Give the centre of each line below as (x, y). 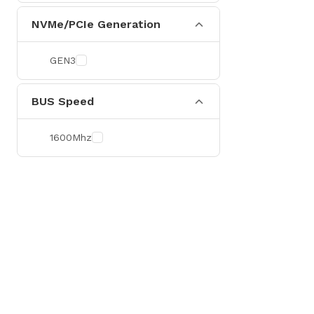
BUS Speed (63, 101)
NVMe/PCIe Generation (96, 24)
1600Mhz (71, 137)
